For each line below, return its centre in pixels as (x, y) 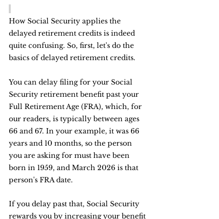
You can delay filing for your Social (72, 82)
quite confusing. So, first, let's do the (72, 45)
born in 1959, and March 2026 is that (75, 168)
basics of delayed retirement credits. (72, 58)
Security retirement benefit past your (75, 94)
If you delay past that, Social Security (75, 204)
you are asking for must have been (70, 155)
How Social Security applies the (66, 21)
